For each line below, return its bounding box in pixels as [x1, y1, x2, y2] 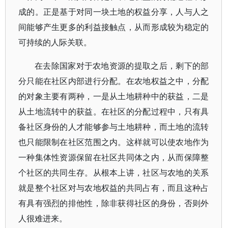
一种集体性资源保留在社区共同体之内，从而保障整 [18, 152, 209, 163]
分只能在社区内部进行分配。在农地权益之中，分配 [18, 75, 209, 87]
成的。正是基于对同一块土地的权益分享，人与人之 [18, 6, 209, 17]
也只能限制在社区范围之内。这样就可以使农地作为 [18, 136, 209, 148]
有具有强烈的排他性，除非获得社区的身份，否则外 [18, 197, 209, 209]
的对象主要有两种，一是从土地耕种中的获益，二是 [18, 91, 209, 102]
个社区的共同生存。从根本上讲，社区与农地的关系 [18, 167, 209, 178]
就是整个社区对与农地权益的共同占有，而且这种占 [18, 182, 209, 193]
